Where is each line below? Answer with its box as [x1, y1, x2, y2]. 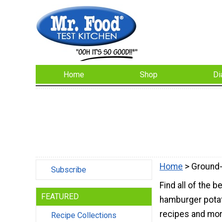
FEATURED [41, 192, 79, 202]
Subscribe [51, 165, 86, 175]
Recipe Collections [51, 211, 116, 221]
